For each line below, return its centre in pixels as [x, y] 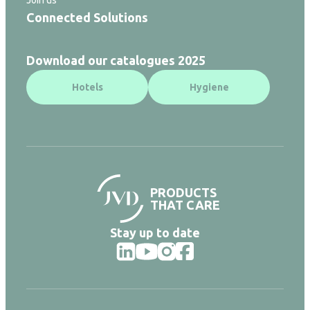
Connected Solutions [87, 17]
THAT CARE [185, 204]
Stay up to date [155, 232]
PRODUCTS [183, 192]
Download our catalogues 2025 [116, 60]
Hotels [87, 87]
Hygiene [209, 87]
